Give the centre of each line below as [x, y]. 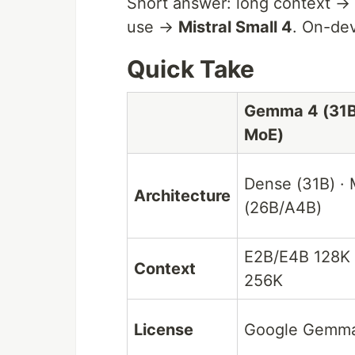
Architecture [182, 196]
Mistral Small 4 [235, 27]
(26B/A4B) [283, 208]
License [164, 330]
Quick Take [191, 69]
